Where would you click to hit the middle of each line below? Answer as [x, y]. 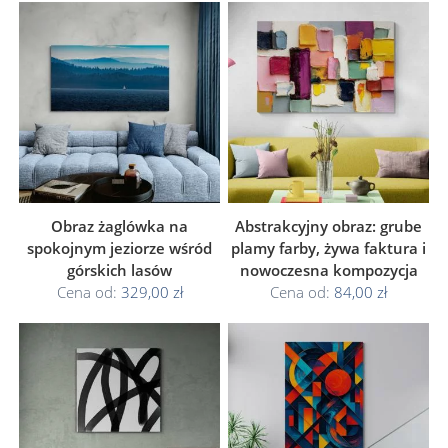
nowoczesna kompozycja [328, 270]
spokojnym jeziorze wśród [119, 248]
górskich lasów [119, 270]
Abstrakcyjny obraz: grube [328, 226]
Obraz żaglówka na [119, 226]
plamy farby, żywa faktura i [328, 248]
